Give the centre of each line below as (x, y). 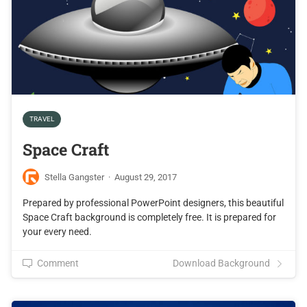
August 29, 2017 (146, 177)
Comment (58, 263)
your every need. (57, 232)
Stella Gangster (74, 177)
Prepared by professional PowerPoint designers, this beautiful (153, 203)
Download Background (221, 263)
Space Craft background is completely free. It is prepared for (149, 217)
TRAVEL (42, 119)
